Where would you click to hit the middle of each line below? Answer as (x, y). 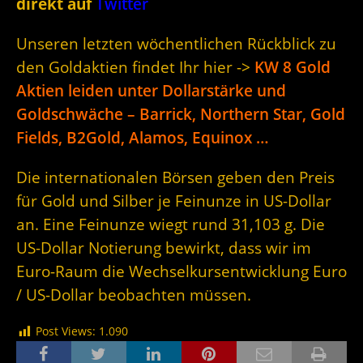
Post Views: (66, 331)
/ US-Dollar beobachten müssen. (134, 295)
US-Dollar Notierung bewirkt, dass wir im (164, 248)
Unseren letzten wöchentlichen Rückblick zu (176, 44)
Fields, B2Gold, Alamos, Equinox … (143, 138)
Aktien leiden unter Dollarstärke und (151, 91)
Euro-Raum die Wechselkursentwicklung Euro (181, 271)
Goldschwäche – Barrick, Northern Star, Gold (181, 114)
